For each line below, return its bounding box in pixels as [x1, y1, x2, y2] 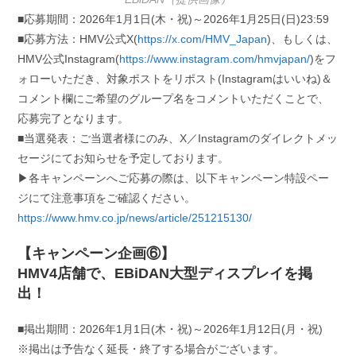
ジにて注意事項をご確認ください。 [17, 191, 196, 204]
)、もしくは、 [267, 32, 339, 45]
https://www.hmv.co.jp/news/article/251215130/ [17, 211, 253, 224]
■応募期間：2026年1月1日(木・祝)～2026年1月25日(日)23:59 [17, 12, 330, 25]
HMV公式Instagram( [17, 52, 120, 65]
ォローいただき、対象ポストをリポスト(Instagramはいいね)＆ [17, 72, 333, 85]
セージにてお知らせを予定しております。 [17, 151, 230, 164]
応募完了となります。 [17, 111, 130, 125]
